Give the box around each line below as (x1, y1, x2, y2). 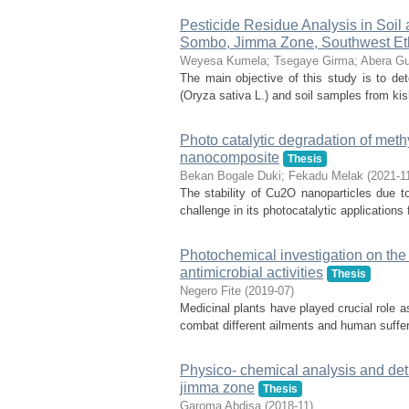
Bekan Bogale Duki (180, 169, 281, 183)
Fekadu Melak (288, 169, 363, 183)
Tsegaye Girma (274, 54, 354, 68)
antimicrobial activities (180, 265, 323, 280)
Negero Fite (180, 284, 241, 298)
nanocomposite (180, 150, 279, 165)
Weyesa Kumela (180, 54, 267, 68)
